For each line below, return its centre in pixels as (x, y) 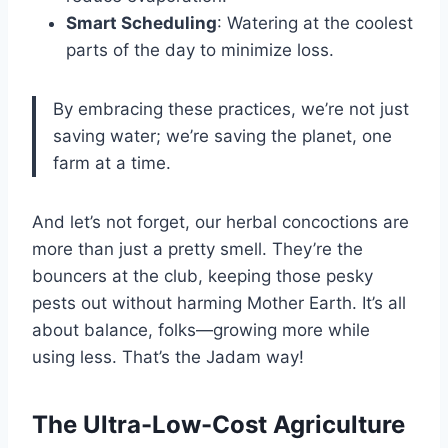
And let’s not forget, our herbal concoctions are (220, 222)
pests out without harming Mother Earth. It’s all (219, 303)
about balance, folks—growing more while (201, 330)
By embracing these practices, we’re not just (231, 109)
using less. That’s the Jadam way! (168, 357)
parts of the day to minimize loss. (200, 50)
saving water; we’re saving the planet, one (222, 136)
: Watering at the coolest (315, 23)
